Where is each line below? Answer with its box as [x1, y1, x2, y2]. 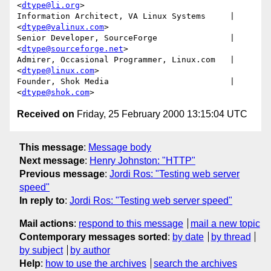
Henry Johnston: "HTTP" [90, 155, 195, 166]
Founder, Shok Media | [17, 77, 235, 87]
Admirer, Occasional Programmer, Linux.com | [17, 55, 235, 65]
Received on [17, 109, 74, 120]
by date [172, 231, 204, 242]
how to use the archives [45, 258, 146, 269]
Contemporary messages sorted [19, 231, 168, 242]
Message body [88, 142, 151, 152]
